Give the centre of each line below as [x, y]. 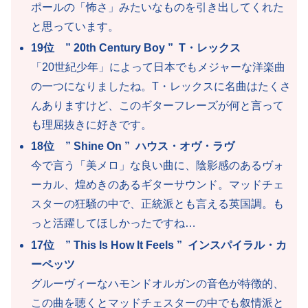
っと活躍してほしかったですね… [114, 223]
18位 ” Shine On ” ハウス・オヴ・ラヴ [133, 146]
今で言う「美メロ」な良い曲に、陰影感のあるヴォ [158, 166]
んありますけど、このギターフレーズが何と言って [158, 106]
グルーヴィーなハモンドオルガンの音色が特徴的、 [158, 283]
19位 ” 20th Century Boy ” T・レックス [136, 48]
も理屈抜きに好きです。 [92, 125]
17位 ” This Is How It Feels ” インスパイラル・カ [159, 245]
